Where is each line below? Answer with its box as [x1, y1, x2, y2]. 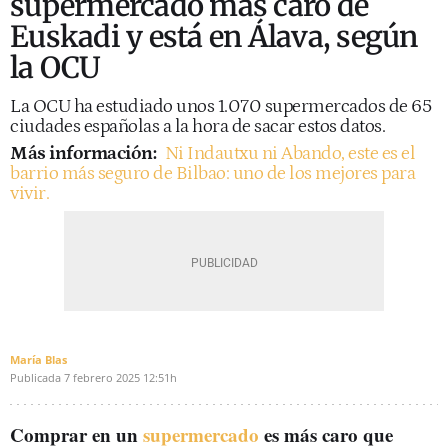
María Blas [10, 352, 67, 367]
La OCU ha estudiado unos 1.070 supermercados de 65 [10, 96, 431, 117]
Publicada [10, 370, 61, 385]
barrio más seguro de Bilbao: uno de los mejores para [10, 163, 415, 184]
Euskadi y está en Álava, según [10, 18, 418, 55]
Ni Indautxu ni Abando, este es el [164, 143, 415, 164]
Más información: [10, 143, 160, 164]
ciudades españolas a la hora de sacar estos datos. [10, 116, 385, 137]
